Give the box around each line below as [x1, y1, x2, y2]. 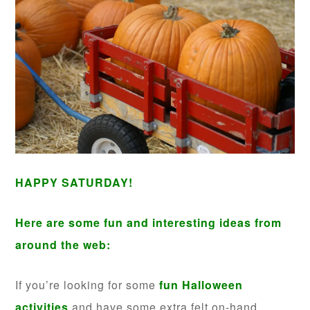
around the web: [15, 237, 111, 253]
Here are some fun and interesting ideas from [15, 215, 282, 231]
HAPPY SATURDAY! [15, 174, 134, 191]
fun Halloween [159, 277, 244, 293]
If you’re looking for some [15, 277, 160, 293]
